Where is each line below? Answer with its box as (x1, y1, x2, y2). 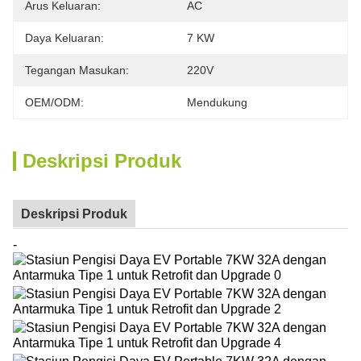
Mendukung (187, 96, 247, 109)
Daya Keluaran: (25, 31, 104, 44)
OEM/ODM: (25, 96, 84, 109)
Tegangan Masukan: (25, 64, 129, 77)
